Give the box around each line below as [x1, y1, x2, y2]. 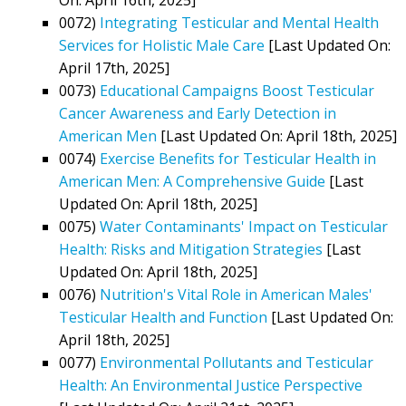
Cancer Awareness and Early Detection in [59, 102, 336, 123]
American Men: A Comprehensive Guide [59, 170, 325, 191]
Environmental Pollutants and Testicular [100, 352, 373, 372]
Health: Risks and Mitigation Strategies [59, 238, 323, 259]
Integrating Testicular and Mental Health [100, 12, 379, 33]
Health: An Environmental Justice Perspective [59, 374, 362, 395]
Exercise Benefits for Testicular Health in [100, 148, 376, 169]
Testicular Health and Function [59, 306, 267, 327]
